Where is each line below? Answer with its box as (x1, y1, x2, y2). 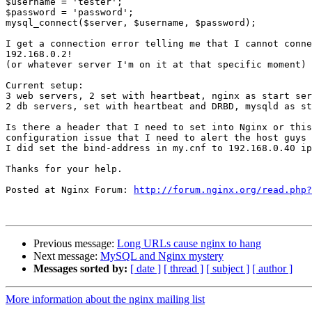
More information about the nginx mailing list (6, 293, 205, 306)
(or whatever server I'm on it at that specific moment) (6, 59, 306, 70)
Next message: (33, 250, 100, 263)
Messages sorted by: (33, 263, 127, 275)
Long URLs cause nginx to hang (117, 237, 261, 250)
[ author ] (252, 263, 292, 275)
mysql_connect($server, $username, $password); (6, 17, 256, 29)
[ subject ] (206, 263, 249, 275)
